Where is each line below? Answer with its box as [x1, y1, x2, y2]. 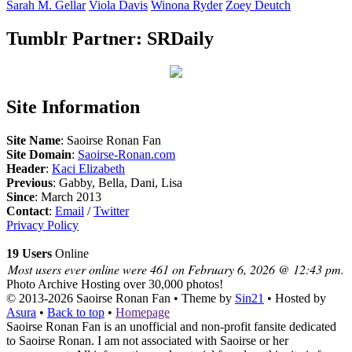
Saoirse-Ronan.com [78, 148, 175, 162]
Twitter [93, 204, 129, 218]
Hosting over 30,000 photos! [81, 277, 223, 291]
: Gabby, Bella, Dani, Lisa [53, 176, 182, 190]
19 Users [6, 247, 52, 261]
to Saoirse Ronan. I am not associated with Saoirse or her [6, 334, 288, 348]
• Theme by [170, 291, 235, 306]
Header [6, 162, 46, 176]
